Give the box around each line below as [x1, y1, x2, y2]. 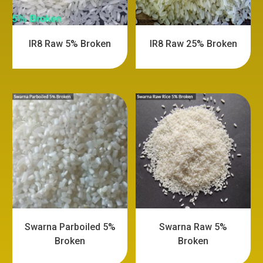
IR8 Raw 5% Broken [29, 38, 112, 50]
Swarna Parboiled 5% [24, 221, 116, 232]
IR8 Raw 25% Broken [149, 38, 237, 50]
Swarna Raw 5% [159, 221, 228, 232]
